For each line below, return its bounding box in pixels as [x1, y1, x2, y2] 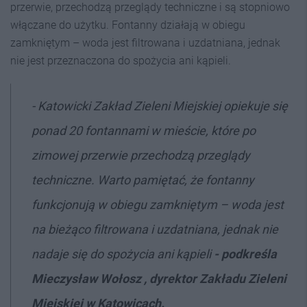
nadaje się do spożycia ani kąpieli [32, 247, 214, 261]
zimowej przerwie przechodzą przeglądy [32, 148, 250, 162]
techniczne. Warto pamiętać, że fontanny [32, 173, 254, 187]
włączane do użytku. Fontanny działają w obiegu [10, 19, 245, 32]
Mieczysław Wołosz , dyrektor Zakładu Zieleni [32, 271, 286, 286]
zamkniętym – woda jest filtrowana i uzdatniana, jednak [10, 36, 280, 49]
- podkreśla [214, 247, 277, 261]
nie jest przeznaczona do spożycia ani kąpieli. [10, 54, 231, 67]
